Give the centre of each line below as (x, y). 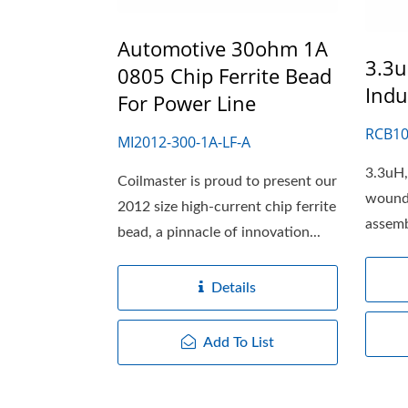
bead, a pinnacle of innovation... (219, 233)
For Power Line (187, 103)
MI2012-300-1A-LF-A (184, 143)
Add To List (238, 343)
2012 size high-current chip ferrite (227, 207)
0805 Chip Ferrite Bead (224, 76)
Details (234, 288)
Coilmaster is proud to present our (227, 182)
